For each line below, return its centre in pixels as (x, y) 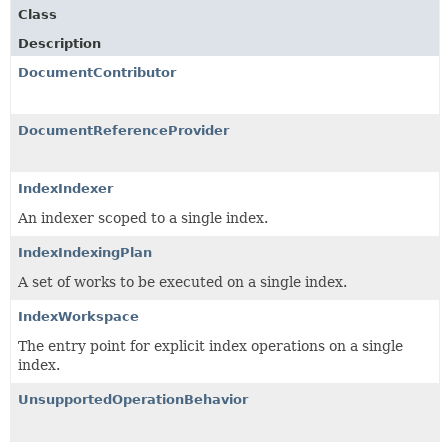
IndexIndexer (65, 188)
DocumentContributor (97, 72)
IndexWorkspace (78, 316)
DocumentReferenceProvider (123, 130)
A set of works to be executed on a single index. (182, 281)
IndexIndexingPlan (85, 252)
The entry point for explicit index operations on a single (210, 345)
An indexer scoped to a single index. (143, 217)
